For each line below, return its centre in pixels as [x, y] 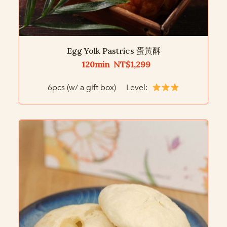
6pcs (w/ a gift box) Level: [98, 88]
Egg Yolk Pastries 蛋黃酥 [113, 51]
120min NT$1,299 [115, 65]
